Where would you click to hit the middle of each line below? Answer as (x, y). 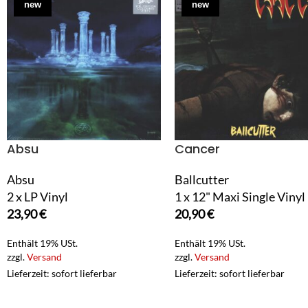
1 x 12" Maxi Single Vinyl (240, 197)
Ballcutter (202, 180)
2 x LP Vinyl (37, 197)
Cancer (198, 149)
